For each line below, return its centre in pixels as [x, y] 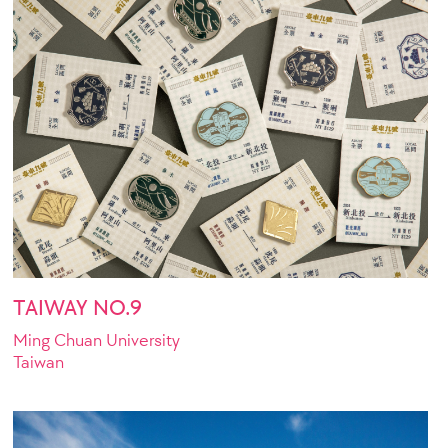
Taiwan [39, 361]
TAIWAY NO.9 [78, 307]
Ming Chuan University [97, 339]
